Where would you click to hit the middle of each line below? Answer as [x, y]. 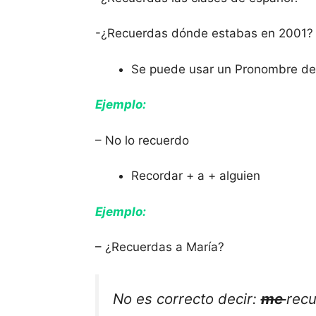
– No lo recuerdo [142, 140]
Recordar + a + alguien [195, 176]
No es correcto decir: [187, 298]
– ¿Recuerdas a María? [159, 247]
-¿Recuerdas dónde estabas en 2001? [204, 34]
